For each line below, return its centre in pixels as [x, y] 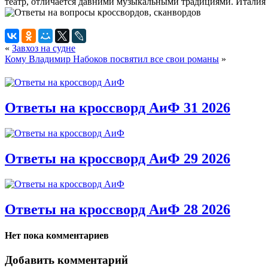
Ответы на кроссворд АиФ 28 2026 [118, 209]
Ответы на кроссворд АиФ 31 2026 [118, 107]
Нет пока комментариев [57, 235]
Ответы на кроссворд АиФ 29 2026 [118, 158]
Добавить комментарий [66, 260]
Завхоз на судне [44, 48]
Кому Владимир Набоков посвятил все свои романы [112, 59]
